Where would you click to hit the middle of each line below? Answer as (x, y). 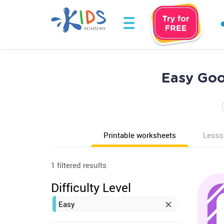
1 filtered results (79, 165)
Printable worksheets (140, 135)
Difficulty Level (91, 187)
